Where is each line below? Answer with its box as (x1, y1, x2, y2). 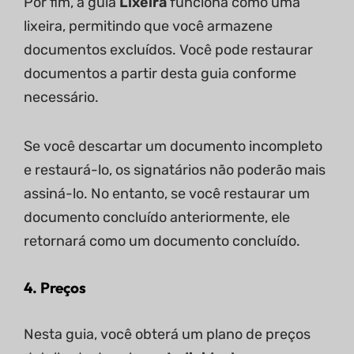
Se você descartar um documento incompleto (24, 137, 322, 156)
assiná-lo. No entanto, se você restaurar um (24, 185, 310, 203)
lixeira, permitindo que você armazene (24, 17, 273, 36)
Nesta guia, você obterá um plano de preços (24, 326, 311, 344)
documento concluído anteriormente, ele (24, 209, 290, 227)
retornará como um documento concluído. (24, 232, 300, 250)
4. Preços (24, 278, 86, 298)
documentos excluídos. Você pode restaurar (24, 41, 313, 59)
